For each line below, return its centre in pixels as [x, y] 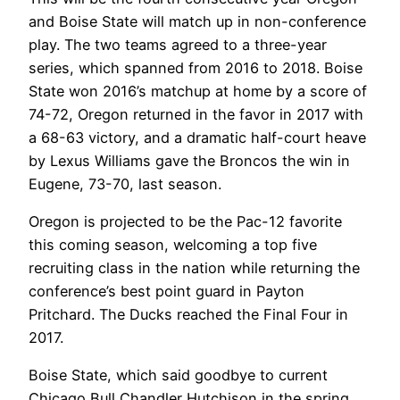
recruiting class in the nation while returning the [194, 267]
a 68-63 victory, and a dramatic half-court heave [197, 137]
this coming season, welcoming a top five [173, 244]
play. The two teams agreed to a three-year [178, 44]
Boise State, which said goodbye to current [178, 375]
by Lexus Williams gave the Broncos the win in [189, 160]
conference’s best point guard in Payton [167, 291]
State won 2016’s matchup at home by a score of [198, 91]
